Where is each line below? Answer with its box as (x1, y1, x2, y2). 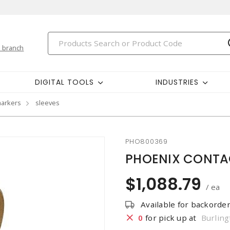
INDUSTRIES (156, 76, 199, 87)
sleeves (35, 98, 60, 107)
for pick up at (145, 213, 197, 223)
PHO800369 (125, 137, 168, 146)
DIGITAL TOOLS (34, 76, 94, 87)
